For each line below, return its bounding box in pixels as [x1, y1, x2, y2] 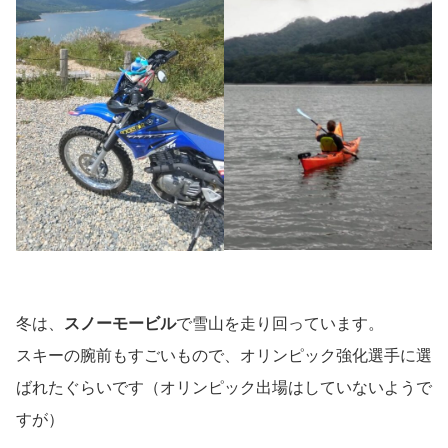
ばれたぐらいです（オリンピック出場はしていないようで [16, 379, 432, 397]
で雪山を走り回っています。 [176, 315, 384, 333]
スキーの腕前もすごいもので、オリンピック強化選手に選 [16, 347, 432, 365]
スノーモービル [64, 315, 176, 333]
